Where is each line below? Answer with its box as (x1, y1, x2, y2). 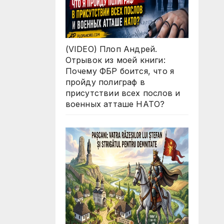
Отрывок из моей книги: (65, 55, 165, 65)
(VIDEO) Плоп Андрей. (65, 44, 157, 54)
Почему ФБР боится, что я (65, 66, 174, 76)
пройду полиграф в (65, 77, 145, 87)
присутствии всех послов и (65, 88, 180, 98)
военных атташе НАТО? (65, 99, 165, 109)
